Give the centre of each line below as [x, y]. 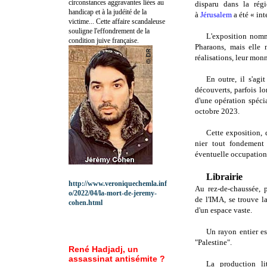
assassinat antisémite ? [117, 258]
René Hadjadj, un [103, 249]
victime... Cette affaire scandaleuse [117, 21]
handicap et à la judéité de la [108, 12]
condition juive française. [104, 40]
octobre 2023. [218, 111]
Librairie [224, 177]
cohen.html [86, 202]
